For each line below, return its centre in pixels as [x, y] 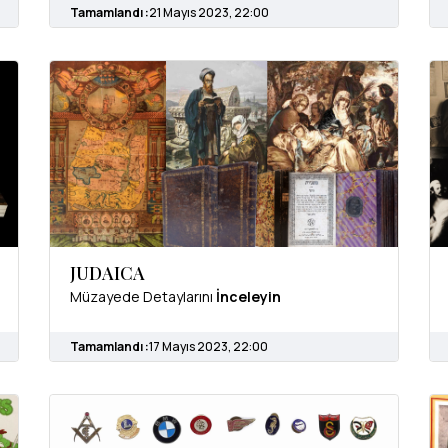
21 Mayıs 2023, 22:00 [209, 13]
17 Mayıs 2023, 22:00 [208, 346]
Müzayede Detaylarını [143, 296]
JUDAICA [107, 272]
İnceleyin [248, 296]
